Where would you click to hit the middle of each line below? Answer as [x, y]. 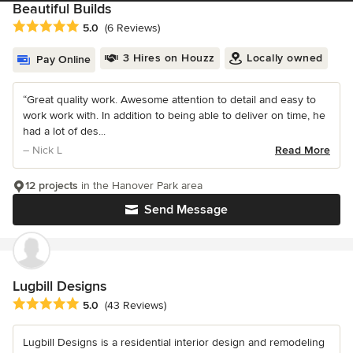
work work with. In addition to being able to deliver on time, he [174, 115]
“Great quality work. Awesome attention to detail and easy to [169, 99]
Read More [303, 150]
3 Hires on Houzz [169, 58]
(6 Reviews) [132, 28]
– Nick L [43, 150]
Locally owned [285, 58]
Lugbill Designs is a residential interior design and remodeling [174, 343]
